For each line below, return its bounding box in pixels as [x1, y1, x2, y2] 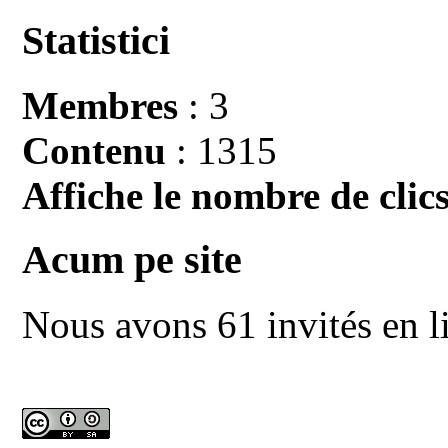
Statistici [22, 18, 171, 64]
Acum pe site [22, 237, 243, 283]
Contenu [22, 128, 167, 172]
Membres [22, 83, 179, 127]
